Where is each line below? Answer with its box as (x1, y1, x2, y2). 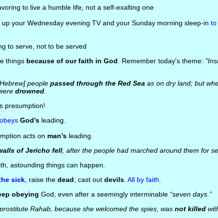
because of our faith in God (26, 57, 118, 65)
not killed (174, 205, 206, 213)
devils (104, 176, 124, 183)
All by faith (127, 176, 159, 183)
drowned (15, 87, 44, 95)
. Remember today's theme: (117, 57, 205, 65)
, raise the (24, 176, 57, 183)
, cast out (73, 176, 104, 183)
